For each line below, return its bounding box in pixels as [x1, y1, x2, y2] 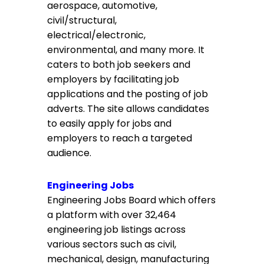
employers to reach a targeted [47, 131, 192, 145]
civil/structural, [47, 14, 117, 27]
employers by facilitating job [47, 72, 179, 86]
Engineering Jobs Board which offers [47, 193, 216, 207]
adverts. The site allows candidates [47, 102, 209, 115]
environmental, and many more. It [47, 43, 204, 57]
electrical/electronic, [47, 28, 146, 42]
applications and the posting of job [47, 87, 208, 101]
